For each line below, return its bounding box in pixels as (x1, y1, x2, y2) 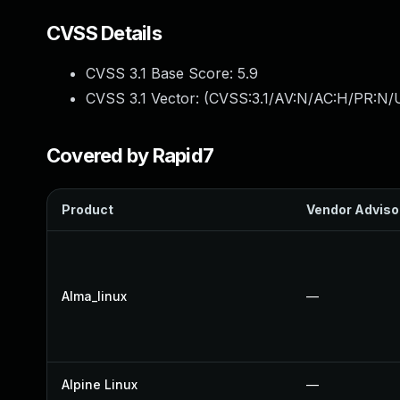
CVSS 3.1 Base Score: (86, 64, 237, 82)
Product (62, 202, 113, 217)
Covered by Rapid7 (46, 144, 214, 167)
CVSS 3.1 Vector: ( (86, 89, 209, 107)
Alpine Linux (62, 377, 137, 392)
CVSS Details (46, 21, 162, 45)
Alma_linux (62, 288, 127, 304)
